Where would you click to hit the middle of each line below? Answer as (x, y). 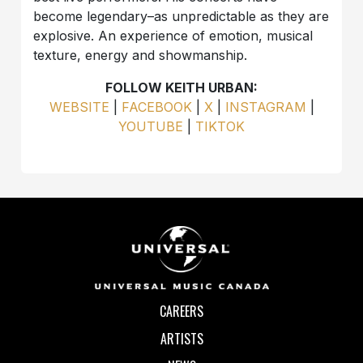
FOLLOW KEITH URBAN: (181, 87)
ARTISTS (181, 339)
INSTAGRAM (265, 107)
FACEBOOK (156, 107)
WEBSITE (79, 107)
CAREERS (181, 312)
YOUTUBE (151, 126)
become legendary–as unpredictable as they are (181, 16)
